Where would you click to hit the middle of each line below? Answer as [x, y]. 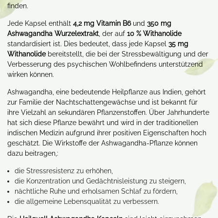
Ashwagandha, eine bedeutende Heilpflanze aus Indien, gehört [107, 92]
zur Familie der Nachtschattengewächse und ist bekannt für [102, 102]
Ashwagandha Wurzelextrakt [53, 34]
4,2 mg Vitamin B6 [102, 23]
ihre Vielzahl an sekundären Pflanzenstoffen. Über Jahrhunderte [108, 112]
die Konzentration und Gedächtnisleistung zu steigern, [100, 181]
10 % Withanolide [154, 34]
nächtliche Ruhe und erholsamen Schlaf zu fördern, [96, 191]
